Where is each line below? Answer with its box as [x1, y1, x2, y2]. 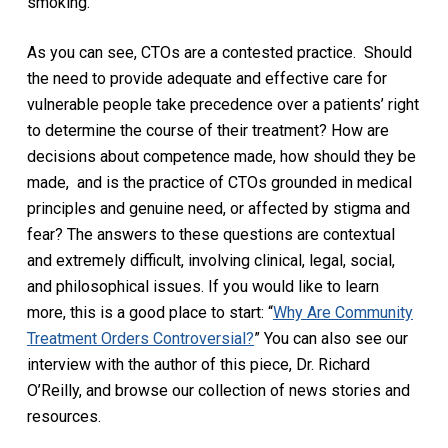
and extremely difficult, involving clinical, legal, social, [26, 250, 395, 270]
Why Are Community [272, 302, 413, 322]
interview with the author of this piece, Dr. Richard [26, 354, 370, 374]
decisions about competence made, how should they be [26, 146, 416, 166]
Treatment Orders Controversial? [26, 328, 254, 348]
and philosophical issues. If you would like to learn [26, 276, 379, 296]
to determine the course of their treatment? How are [26, 120, 389, 140]
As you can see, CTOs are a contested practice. [26, 42, 356, 62]
